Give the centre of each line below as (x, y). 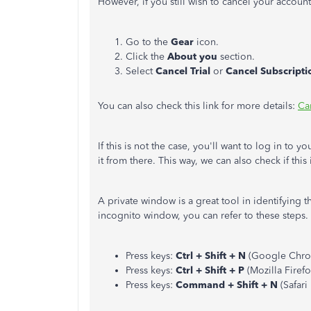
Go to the (148, 42)
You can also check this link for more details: (198, 106)
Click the (146, 57)
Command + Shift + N (227, 285)
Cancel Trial (184, 71)
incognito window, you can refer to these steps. (203, 216)
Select (141, 71)
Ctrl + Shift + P (210, 270)
